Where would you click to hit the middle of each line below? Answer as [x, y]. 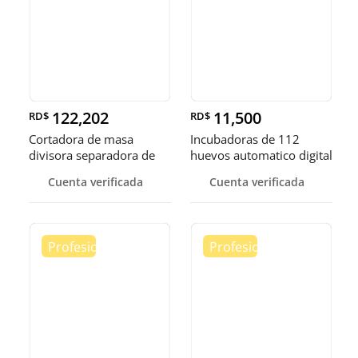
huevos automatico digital [261, 155]
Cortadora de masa [81, 139]
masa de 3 [57, 171]
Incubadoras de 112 [245, 139]
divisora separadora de [92, 155]
